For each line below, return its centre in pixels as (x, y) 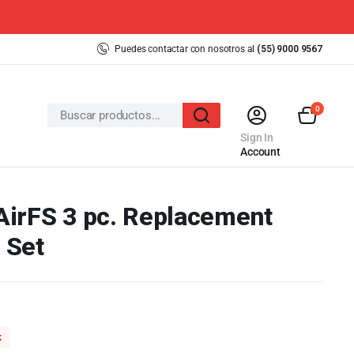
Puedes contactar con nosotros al (185, 49)
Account (260, 152)
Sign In (257, 138)
